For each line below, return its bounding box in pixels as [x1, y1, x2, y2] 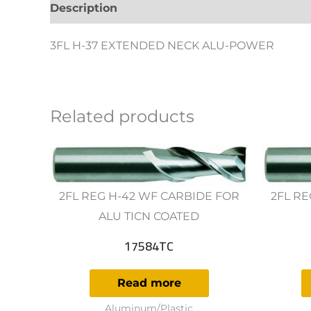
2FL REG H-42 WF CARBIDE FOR [58, 190, 239, 203]
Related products [50, 106, 194, 126]
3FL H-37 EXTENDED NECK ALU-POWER [50, 38, 274, 52]
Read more [117, 276, 181, 289]
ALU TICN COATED [99, 210, 199, 224]
